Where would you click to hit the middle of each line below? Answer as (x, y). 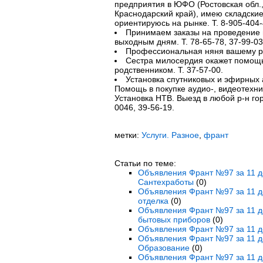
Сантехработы (166, 182)
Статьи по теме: (145, 163)
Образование (163, 248)
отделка (153, 201)
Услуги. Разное (170, 135)
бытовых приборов (174, 220)
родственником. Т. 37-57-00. (168, 70)
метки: (128, 135)
